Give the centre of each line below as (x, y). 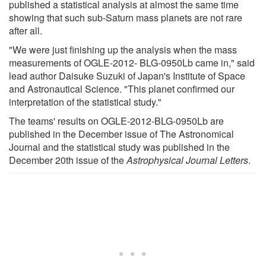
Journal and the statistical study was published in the (119, 147)
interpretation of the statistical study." (85, 102)
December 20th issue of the (68, 160)
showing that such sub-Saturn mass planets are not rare (126, 17)
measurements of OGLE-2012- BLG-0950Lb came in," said (132, 62)
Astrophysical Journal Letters (187, 160)
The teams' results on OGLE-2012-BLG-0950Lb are (116, 121)
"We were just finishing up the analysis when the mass (123, 49)
